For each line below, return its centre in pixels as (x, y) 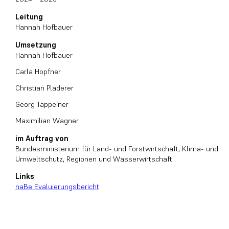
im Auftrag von (42, 138)
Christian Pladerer (44, 88)
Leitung (29, 17)
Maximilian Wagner (47, 120)
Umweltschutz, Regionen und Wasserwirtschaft (94, 159)
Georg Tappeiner (42, 104)
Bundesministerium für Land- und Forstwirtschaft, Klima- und (117, 148)
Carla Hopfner (38, 71)
